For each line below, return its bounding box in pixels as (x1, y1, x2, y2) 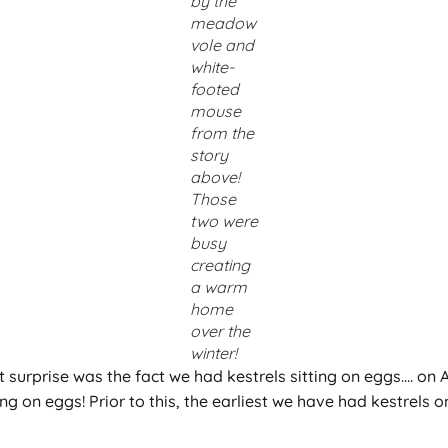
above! (189, 167, 240, 188)
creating (189, 255, 250, 276)
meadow (189, 13, 256, 34)
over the (189, 321, 250, 342)
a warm (189, 277, 247, 298)
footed (189, 79, 239, 100)
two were (189, 211, 258, 232)
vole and (189, 35, 254, 56)
